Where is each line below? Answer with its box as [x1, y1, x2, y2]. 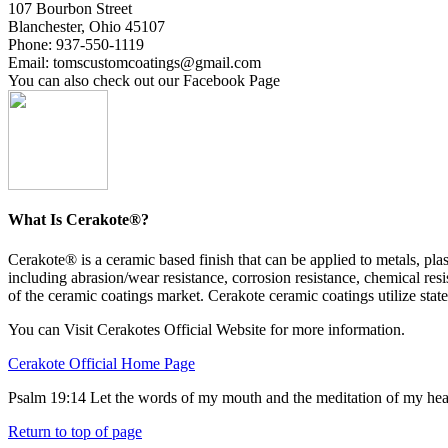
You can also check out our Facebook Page [8, 72, 280, 90]
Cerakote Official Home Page [8, 354, 195, 372]
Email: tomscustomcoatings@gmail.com [8, 54, 261, 72]
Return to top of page [8, 422, 142, 440]
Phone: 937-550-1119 [8, 36, 144, 54]
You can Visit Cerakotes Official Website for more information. [8, 320, 405, 338]
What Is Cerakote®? [8, 211, 149, 229]
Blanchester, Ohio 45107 [8, 18, 165, 36]
